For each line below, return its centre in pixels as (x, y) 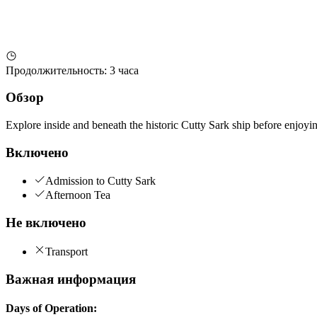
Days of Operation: (51, 308)
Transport (67, 251)
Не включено (46, 223)
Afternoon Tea (78, 195)
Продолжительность (55, 70)
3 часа (124, 70)
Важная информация (71, 279)
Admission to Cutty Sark (100, 181)
